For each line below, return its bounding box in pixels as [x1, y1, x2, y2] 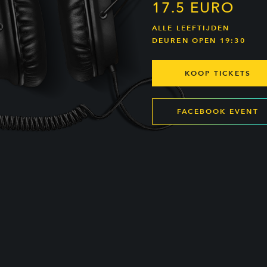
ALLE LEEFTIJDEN [151, 23, 230, 33]
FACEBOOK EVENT [177, 107, 259, 116]
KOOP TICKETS [184, 69, 252, 78]
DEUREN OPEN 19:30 [151, 36, 246, 45]
